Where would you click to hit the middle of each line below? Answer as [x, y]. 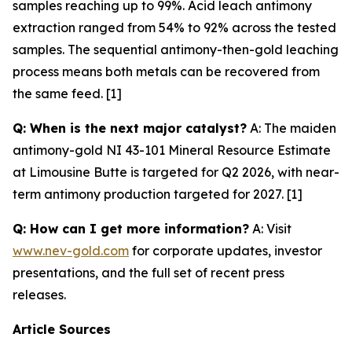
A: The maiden [291, 128]
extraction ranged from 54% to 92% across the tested [174, 27]
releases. [39, 294]
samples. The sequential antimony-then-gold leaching [176, 49]
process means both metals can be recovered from [166, 71]
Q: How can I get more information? [131, 228]
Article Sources [62, 329]
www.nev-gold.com [71, 250]
